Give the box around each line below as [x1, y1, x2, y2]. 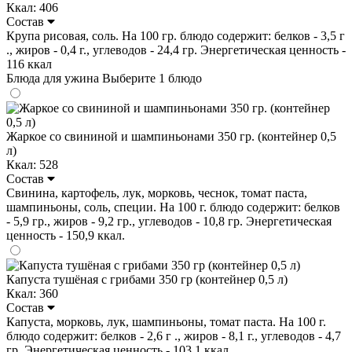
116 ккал [6, 57, 52, 71]
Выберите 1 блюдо [102, 71, 202, 85]
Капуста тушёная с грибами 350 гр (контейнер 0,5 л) [6, 272, 288, 286]
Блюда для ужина [6, 71, 102, 85]
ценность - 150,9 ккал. [6, 228, 125, 242]
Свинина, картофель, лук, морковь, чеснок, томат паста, [6, 185, 307, 200]
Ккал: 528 [6, 157, 58, 171]
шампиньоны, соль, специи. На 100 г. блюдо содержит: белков [6, 200, 340, 214]
